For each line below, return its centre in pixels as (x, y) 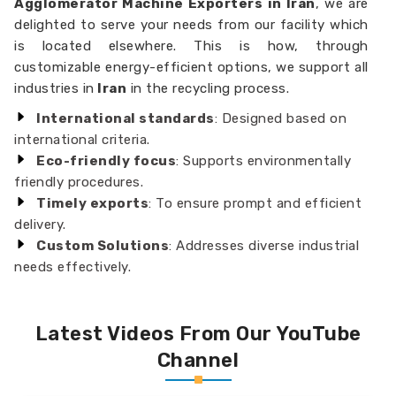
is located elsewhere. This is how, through (191, 46)
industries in (54, 88)
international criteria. (82, 140)
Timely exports (93, 203)
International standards (126, 118)
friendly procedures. (79, 182)
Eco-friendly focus (107, 161)
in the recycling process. (208, 88)
